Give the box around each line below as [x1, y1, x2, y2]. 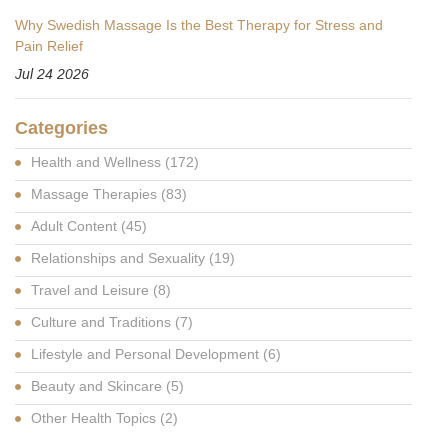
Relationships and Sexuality [31, 249, 209, 266]
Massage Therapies [31, 185, 161, 202]
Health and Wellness [31, 153, 165, 170]
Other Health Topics [31, 409, 160, 426]
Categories [15, 117, 108, 138]
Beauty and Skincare [31, 377, 166, 394]
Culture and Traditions [31, 313, 175, 330]
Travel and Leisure [31, 281, 153, 298]
